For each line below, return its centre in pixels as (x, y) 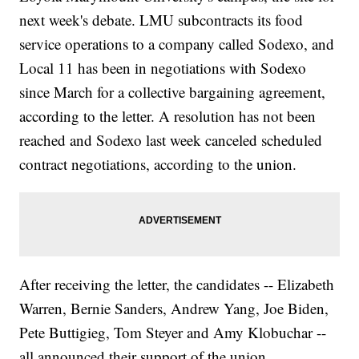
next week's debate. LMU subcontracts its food (161, 20)
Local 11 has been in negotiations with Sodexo (163, 68)
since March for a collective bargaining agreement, (173, 92)
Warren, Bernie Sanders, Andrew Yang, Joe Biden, (174, 309)
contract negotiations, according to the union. (158, 164)
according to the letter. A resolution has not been (168, 116)
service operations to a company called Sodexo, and (177, 44)
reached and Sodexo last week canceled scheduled (171, 140)
